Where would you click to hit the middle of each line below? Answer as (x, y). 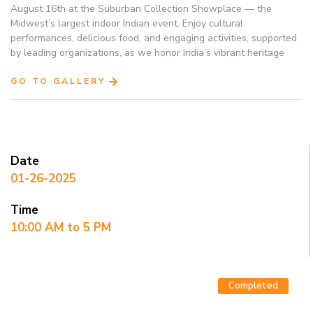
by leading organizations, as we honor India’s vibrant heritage (147, 52)
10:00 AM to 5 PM (61, 228)
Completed (253, 286)
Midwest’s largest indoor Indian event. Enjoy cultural (127, 23)
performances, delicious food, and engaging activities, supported (154, 38)
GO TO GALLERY (58, 81)
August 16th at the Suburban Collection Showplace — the (141, 8)
